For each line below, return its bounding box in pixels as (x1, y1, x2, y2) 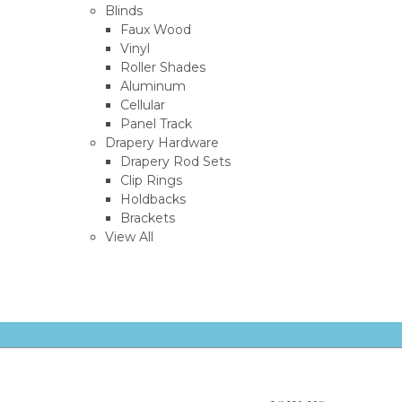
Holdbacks (119, 190, 186, 207)
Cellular (119, 96, 165, 113)
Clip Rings (119, 171, 182, 188)
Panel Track (119, 115, 192, 132)
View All (104, 228, 153, 245)
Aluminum (119, 77, 186, 94)
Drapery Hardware (104, 134, 219, 151)
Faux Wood (119, 21, 191, 38)
